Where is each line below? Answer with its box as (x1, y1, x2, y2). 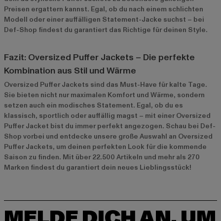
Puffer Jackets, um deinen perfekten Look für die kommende (4, 142, 207, 151)
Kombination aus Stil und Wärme (4, 64, 136, 77)
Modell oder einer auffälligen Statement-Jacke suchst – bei (4, 14, 204, 24)
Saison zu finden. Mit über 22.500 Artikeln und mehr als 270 (4, 152, 200, 162)
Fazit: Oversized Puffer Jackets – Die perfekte (4, 51, 195, 64)
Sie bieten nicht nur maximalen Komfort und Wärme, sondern (4, 90, 205, 100)
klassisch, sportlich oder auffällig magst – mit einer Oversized (4, 110, 211, 120)
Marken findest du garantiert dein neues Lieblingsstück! (4, 162, 191, 172)
